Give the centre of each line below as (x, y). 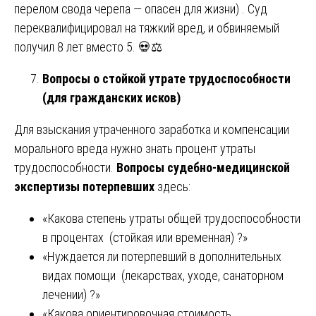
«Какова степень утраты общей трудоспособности (171, 218)
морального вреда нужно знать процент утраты (135, 148)
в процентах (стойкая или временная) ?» (145, 237)
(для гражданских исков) (111, 97)
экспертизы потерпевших (84, 186)
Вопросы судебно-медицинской (203, 167)
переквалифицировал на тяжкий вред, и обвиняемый (147, 28)
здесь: (172, 186)
